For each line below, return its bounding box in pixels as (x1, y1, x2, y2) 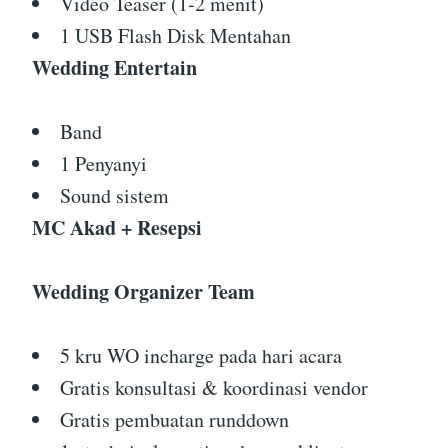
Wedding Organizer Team (32, 277, 255, 307)
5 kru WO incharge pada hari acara (60, 342, 342, 370)
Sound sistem (60, 182, 169, 210)
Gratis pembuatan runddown (60, 406, 289, 434)
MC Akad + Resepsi (32, 213, 202, 243)
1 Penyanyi (60, 150, 147, 178)
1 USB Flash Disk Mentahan (60, 22, 291, 50)
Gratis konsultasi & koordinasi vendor (60, 374, 368, 402)
